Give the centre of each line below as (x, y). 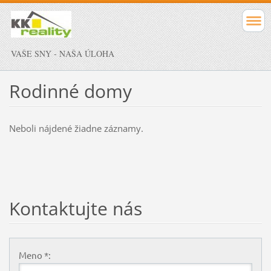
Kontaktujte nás (75, 208)
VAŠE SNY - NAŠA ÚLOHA (63, 54)
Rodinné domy (70, 91)
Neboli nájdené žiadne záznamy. (76, 128)
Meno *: (34, 255)
